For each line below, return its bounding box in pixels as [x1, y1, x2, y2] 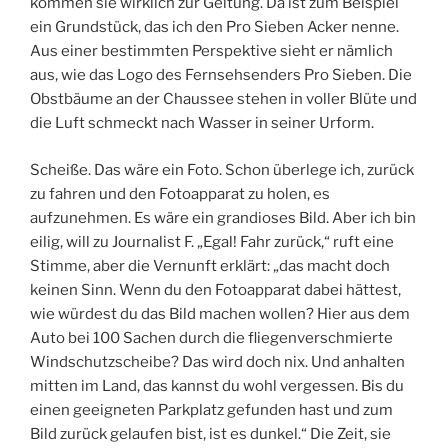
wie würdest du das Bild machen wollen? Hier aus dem [30, 304, 410, 323]
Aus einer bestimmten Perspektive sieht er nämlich [30, 42, 393, 61]
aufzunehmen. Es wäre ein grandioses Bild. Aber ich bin [30, 208, 416, 227]
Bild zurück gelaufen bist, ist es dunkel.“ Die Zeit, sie [30, 424, 391, 443]
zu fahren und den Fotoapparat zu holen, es [30, 184, 330, 203]
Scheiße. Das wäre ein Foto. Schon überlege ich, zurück [30, 160, 414, 179]
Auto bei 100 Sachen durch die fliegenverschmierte [30, 328, 393, 347]
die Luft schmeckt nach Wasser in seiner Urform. [30, 114, 374, 133]
